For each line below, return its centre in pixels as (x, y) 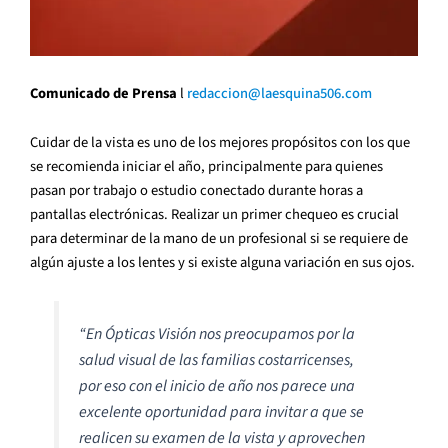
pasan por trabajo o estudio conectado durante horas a (196, 191)
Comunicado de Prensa (103, 93)
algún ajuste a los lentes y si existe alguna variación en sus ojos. (222, 263)
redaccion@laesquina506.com (279, 93)
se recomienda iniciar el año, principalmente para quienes (206, 167)
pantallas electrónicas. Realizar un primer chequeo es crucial (214, 215)
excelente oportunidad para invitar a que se (222, 411)
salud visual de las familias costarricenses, (217, 359)
